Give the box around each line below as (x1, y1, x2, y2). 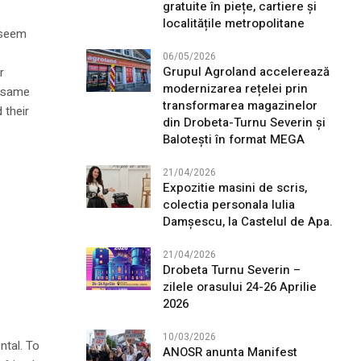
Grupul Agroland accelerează (162, 62, 330, 81)
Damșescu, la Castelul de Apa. (162, 212, 333, 230)
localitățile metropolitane (162, 14, 305, 32)
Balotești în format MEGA (162, 130, 305, 148)
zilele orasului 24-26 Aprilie (162, 277, 317, 296)
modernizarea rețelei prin (162, 79, 308, 98)
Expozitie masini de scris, (162, 178, 307, 197)
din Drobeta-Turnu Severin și (162, 113, 326, 131)
